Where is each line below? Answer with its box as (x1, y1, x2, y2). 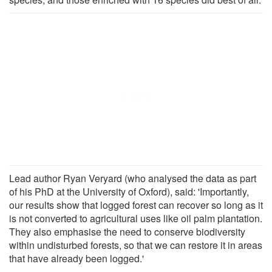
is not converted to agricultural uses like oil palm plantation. (9, 211, 262, 225)
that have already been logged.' (9, 251, 144, 265)
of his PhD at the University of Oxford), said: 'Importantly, (9, 184, 249, 199)
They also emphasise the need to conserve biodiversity (9, 224, 245, 239)
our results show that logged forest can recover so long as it (9, 197, 263, 212)
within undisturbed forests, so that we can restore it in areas (9, 237, 262, 252)
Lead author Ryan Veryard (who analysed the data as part (9, 171, 256, 185)
